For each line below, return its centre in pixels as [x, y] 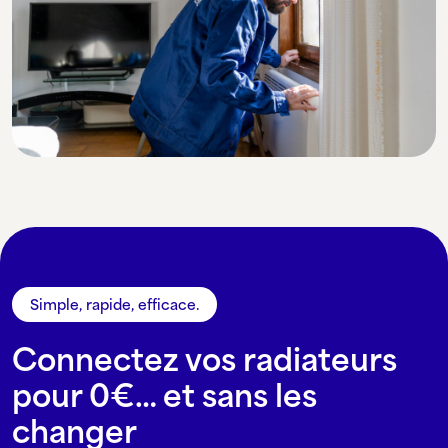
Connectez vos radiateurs [204, 359]
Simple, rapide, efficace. [114, 304]
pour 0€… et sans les [164, 395]
